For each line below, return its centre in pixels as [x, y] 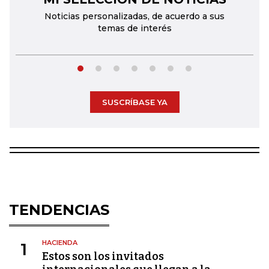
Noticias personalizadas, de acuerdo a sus [134, 16]
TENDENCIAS [59, 210]
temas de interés [134, 28]
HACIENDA [60, 243]
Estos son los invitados [103, 256]
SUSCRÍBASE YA [134, 102]
